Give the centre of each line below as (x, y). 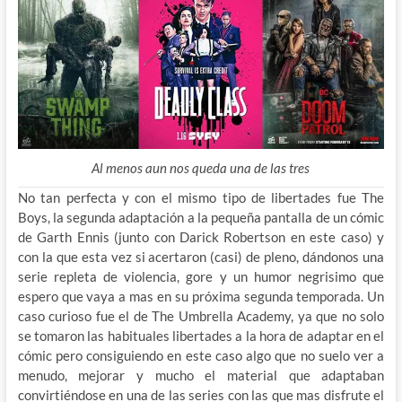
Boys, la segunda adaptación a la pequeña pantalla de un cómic (201, 218)
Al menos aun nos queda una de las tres (201, 168)
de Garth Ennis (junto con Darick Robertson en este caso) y (201, 237)
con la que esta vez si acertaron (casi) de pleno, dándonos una (201, 257)
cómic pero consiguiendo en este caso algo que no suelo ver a (201, 356)
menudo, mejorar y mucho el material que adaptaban (201, 376)
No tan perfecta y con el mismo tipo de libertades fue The (201, 198)
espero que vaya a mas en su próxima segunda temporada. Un (201, 297)
